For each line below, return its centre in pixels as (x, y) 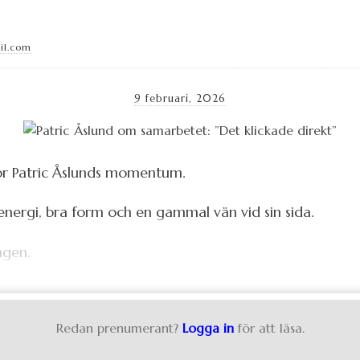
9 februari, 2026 (180, 98)
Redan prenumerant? (117, 328)
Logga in (208, 328)
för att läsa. (271, 328)
